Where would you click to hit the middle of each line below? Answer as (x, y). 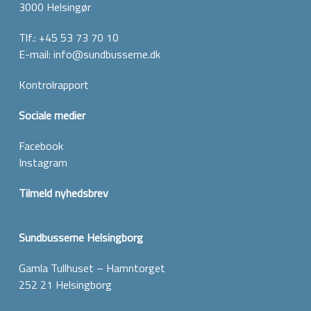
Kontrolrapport (53, 85)
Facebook (41, 146)
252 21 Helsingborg (65, 285)
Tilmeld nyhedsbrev (63, 193)
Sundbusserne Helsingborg (81, 238)
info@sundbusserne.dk (107, 54)
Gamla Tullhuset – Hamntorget (92, 268)
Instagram (43, 163)
